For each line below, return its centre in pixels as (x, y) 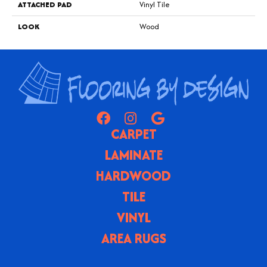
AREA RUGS (133, 238)
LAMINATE (133, 155)
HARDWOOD (133, 176)
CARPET (133, 134)
